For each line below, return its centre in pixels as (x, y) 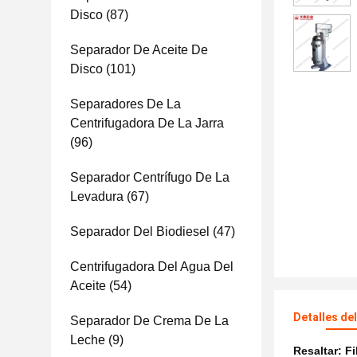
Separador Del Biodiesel (140, 231)
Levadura (97, 196)
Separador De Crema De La (149, 321)
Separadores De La (126, 104)
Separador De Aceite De (139, 50)
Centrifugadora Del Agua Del (152, 267)
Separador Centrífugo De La (150, 177)
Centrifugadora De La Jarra (147, 123)
